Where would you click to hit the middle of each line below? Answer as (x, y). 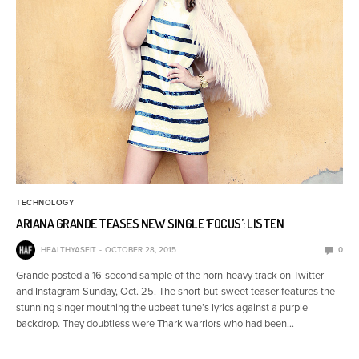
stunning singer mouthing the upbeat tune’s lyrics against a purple (162, 308)
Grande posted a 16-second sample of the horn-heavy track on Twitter (170, 276)
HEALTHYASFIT (69, 250)
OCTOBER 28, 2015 (141, 250)
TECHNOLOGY (45, 203)
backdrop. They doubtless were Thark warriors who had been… (155, 324)
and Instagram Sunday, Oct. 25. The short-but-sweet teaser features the (176, 292)
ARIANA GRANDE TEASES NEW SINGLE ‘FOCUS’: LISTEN (150, 224)
